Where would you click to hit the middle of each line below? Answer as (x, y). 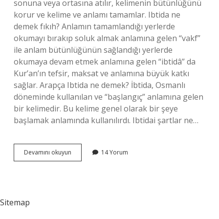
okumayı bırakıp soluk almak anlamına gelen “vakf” (107, 38)
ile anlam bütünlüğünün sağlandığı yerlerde (93, 50)
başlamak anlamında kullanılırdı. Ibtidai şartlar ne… (106, 120)
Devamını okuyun (48, 152)
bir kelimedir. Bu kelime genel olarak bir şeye (96, 109)
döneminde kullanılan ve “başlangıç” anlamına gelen (109, 97)
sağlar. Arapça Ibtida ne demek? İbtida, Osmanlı (99, 85)
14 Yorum (115, 152)
